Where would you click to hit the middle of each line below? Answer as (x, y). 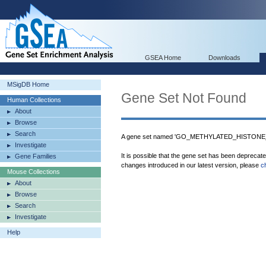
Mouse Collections (34, 172)
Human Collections (34, 100)
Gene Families (36, 156)
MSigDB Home (28, 84)
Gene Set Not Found (184, 98)
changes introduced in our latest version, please (191, 165)
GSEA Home (163, 58)
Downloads (224, 58)
